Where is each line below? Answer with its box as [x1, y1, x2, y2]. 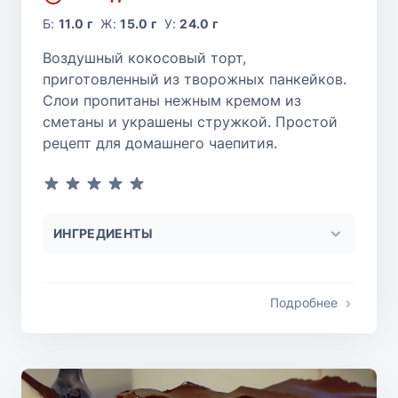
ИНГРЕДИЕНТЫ [53, 226, 153, 242]
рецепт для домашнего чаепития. [43, 134, 277, 153]
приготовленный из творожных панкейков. [43, 70, 346, 89]
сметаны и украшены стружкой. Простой [43, 113, 338, 131]
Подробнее [270, 295, 338, 311]
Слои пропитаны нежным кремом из [43, 92, 301, 110]
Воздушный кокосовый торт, [43, 49, 246, 68]
